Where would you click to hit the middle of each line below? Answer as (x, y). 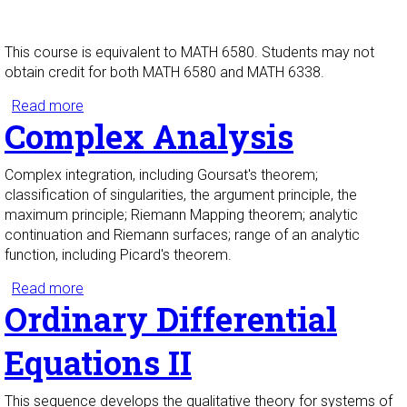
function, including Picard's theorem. (118, 255)
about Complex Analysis (160, 289)
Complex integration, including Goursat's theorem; (161, 175)
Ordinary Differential (171, 319)
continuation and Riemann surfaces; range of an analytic (182, 235)
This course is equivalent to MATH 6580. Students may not (189, 53)
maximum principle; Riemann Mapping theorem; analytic (181, 215)
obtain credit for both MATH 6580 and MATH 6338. (164, 73)
